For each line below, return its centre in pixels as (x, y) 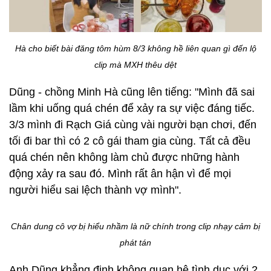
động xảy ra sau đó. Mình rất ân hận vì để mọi (120, 173)
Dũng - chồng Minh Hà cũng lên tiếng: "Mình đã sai (132, 92)
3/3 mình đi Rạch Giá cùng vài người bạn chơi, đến (133, 124)
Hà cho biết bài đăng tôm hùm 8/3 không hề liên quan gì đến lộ (135, 48)
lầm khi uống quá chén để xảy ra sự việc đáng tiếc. (132, 108)
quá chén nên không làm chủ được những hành (124, 157)
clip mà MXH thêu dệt (135, 64)
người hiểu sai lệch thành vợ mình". (95, 190)
